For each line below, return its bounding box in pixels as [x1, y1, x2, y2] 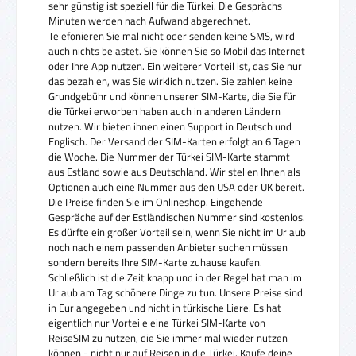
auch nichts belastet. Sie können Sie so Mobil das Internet [48, 43, 305, 60]
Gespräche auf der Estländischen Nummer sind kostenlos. [48, 209, 305, 226]
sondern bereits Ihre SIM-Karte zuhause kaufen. [48, 254, 262, 271]
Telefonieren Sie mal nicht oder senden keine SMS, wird [48, 28, 295, 44]
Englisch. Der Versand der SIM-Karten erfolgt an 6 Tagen [48, 133, 300, 150]
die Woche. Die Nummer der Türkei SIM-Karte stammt [48, 149, 290, 165]
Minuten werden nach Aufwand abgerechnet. [48, 13, 250, 29]
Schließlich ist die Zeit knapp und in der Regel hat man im [48, 269, 302, 286]
